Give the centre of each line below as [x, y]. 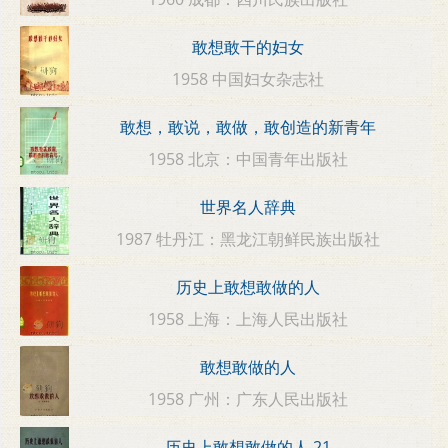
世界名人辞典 [248, 207]
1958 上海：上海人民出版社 [248, 318]
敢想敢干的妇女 [248, 47]
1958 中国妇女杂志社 [248, 78]
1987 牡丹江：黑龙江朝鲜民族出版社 [248, 238]
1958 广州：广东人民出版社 [248, 398]
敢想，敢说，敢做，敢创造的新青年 [248, 127]
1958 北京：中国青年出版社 [248, 158]
